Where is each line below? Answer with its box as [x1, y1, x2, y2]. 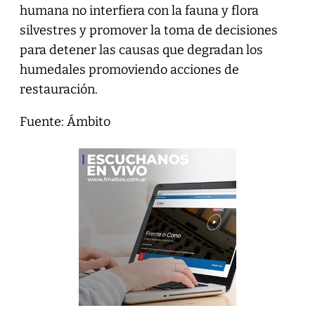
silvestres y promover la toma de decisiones [19, 22, 278, 38]
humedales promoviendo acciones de [19, 61, 239, 77]
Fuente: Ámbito [19, 113, 110, 129]
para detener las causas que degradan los [19, 41, 263, 58]
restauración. [19, 81, 98, 97]
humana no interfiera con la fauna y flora [19, 2, 259, 18]
